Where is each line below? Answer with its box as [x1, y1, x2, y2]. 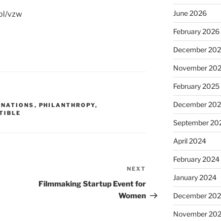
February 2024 [173, 154, 220, 163]
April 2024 [173, 136, 206, 145]
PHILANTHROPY [38, 102, 95, 109]
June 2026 [173, 8, 207, 17]
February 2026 [173, 27, 220, 36]
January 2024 [173, 173, 217, 182]
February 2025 [173, 81, 220, 90]
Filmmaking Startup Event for [38, 180, 147, 189]
